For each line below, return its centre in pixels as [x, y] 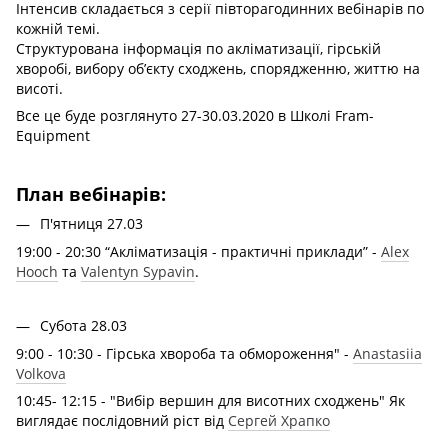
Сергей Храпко [279, 421]
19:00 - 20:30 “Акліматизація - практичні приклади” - [198, 251]
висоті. [39, 89]
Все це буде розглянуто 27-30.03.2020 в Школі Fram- [195, 116]
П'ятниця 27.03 [91, 223]
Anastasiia [387, 354]
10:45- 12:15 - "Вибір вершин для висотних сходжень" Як [210, 401]
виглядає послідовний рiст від [122, 421]
